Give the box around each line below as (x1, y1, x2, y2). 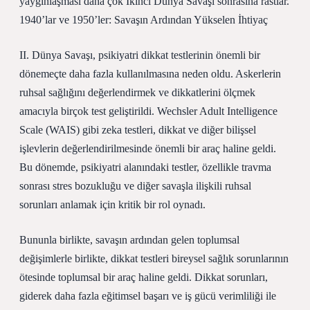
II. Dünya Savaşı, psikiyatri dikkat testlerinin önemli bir (19, 49, 260, 61)
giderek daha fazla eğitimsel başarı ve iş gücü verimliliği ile (19, 290, 276, 302)
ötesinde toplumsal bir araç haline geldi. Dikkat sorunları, (19, 271, 268, 283)
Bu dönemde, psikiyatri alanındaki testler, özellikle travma (19, 161, 271, 173)
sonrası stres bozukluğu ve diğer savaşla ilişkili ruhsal (19, 180, 251, 192)
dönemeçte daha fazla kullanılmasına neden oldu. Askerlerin (19, 68, 281, 80)
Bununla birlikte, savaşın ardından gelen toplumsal (19, 234, 239, 246)
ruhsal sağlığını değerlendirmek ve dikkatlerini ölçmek (19, 86, 255, 98)
